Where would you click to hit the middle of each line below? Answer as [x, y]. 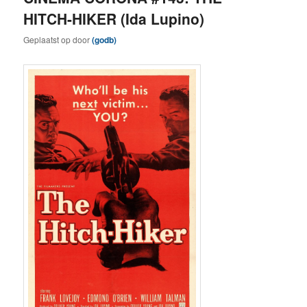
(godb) [105, 40]
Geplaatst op [48, 40]
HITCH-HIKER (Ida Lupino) [114, 19]
